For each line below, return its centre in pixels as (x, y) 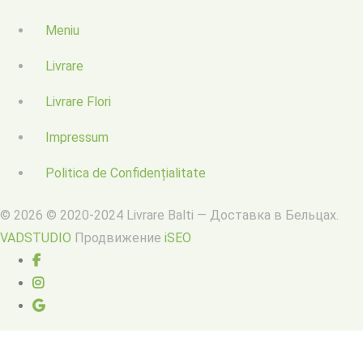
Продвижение (118, 238)
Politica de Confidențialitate (126, 173)
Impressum (77, 138)
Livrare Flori (78, 102)
